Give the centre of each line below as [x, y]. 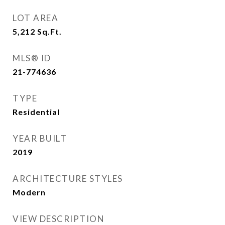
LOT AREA [35, 18]
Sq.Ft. [49, 31]
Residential [36, 112]
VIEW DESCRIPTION [59, 219]
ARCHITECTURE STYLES [68, 179]
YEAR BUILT [40, 138]
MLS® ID [32, 58]
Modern [29, 192]
